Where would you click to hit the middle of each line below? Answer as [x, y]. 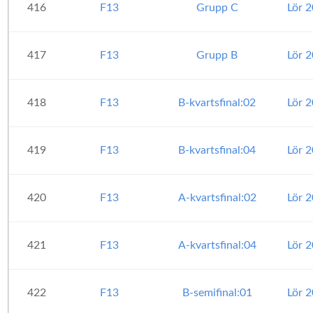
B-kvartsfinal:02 [217, 103]
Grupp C [217, 8]
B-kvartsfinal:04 [217, 150]
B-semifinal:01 [217, 293]
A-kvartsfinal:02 [217, 198]
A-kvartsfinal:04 [217, 245]
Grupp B [217, 55]
